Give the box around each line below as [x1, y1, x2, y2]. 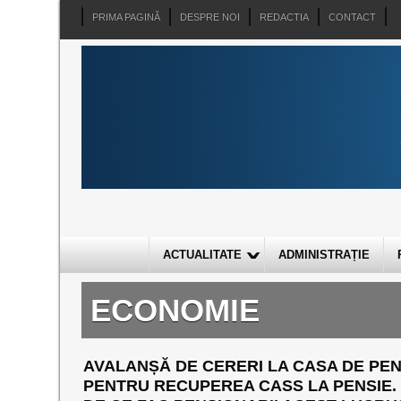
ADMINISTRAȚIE [277, 248, 370, 261]
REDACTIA [260, 12, 310, 22]
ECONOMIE [90, 293, 260, 328]
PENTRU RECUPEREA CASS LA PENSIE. [82, 377, 397, 395]
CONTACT [328, 12, 377, 22]
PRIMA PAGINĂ [92, 12, 161, 22]
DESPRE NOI [180, 12, 241, 22]
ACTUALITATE [162, 248, 242, 261]
